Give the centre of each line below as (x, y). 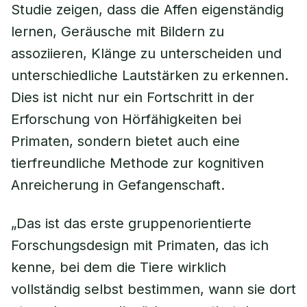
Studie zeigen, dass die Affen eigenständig (147, 10)
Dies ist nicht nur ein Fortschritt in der (133, 97)
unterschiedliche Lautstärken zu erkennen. (150, 75)
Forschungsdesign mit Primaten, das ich (140, 245)
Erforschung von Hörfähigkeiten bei (126, 119)
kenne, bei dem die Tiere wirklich (119, 267)
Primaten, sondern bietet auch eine (125, 141)
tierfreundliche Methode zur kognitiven (137, 163)
